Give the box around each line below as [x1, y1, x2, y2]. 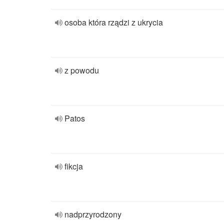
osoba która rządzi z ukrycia [64, 16, 163, 28]
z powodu [64, 64, 99, 76]
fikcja [64, 160, 83, 172]
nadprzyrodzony [64, 208, 121, 220]
